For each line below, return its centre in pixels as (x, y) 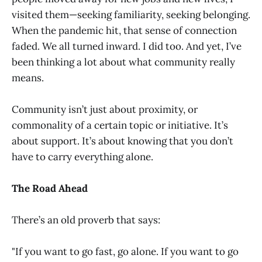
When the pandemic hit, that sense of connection (124, 30)
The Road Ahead (50, 188)
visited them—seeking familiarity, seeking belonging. (131, 14)
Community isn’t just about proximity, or (105, 109)
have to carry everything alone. (82, 156)
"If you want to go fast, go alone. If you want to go (125, 252)
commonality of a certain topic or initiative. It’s (120, 125)
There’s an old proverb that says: (86, 220)
